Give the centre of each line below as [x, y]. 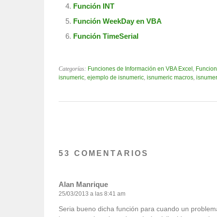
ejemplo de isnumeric [116, 78]
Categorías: [73, 69]
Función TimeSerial [106, 36]
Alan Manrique [83, 185]
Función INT [94, 6]
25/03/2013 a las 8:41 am [92, 194]
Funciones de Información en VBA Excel [140, 69]
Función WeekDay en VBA [117, 21]
